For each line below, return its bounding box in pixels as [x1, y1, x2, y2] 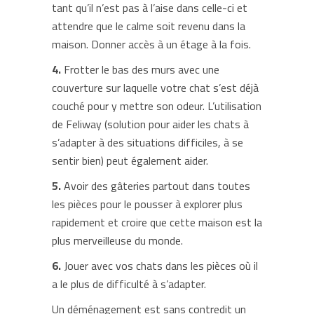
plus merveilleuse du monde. [52, 232, 183, 249]
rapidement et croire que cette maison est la [52, 214, 262, 231]
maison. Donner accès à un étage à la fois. [52, 36, 251, 53]
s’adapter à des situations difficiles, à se [52, 134, 243, 151]
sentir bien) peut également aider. [52, 152, 208, 169]
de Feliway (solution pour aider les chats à [52, 116, 249, 132]
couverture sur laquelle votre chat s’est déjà [52, 79, 259, 96]
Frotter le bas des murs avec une [61, 61, 219, 78]
